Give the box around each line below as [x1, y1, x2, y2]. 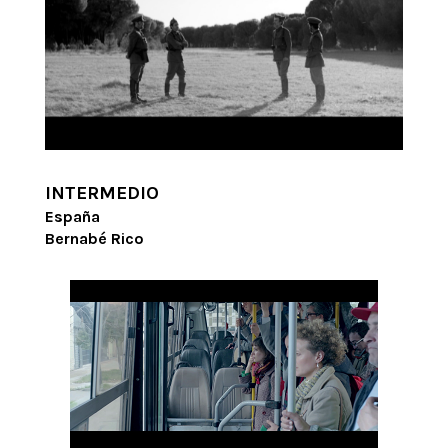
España [44, 207, 100, 227]
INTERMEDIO [44, 182, 159, 205]
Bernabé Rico [44, 229, 144, 249]
